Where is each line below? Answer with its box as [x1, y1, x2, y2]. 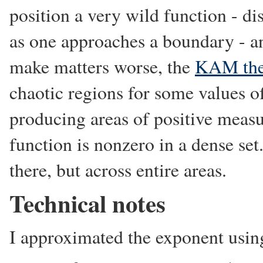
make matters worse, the [9, 54, 195, 79]
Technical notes [9, 186, 166, 221]
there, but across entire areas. [9, 157, 227, 182]
